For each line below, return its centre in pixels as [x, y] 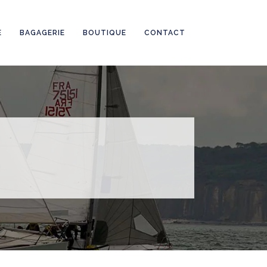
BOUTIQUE [105, 33]
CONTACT [165, 33]
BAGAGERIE [42, 33]
